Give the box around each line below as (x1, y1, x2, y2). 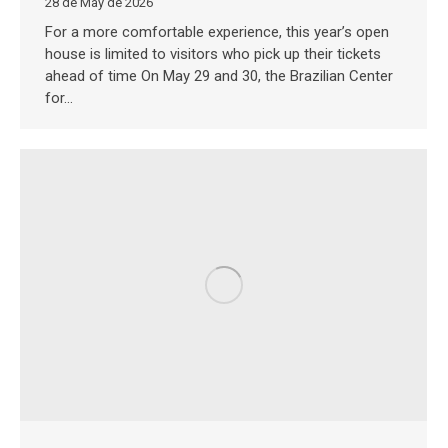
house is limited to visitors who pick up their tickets (45, 45, 381, 64)
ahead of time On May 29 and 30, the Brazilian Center (45, 67, 393, 86)
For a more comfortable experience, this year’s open (45, 23, 389, 42)
